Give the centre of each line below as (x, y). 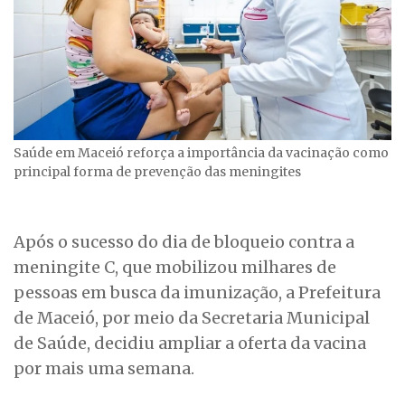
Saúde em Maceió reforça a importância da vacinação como (201, 153)
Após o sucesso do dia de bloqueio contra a (184, 242)
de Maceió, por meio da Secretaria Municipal (192, 318)
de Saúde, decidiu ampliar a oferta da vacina (190, 344)
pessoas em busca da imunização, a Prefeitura (197, 293)
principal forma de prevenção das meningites (157, 172)
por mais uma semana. (104, 369)
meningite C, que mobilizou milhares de (175, 268)
